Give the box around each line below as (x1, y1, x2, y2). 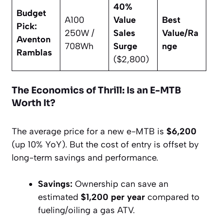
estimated (38, 192, 81, 203)
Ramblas (17, 47, 52, 58)
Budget (17, 8, 46, 19)
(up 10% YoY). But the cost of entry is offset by (12, 139, 199, 150)
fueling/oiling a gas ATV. (38, 205, 135, 216)
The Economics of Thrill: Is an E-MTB (12, 85, 181, 97)
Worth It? (12, 97, 55, 109)
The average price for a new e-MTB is (12, 126, 166, 137)
